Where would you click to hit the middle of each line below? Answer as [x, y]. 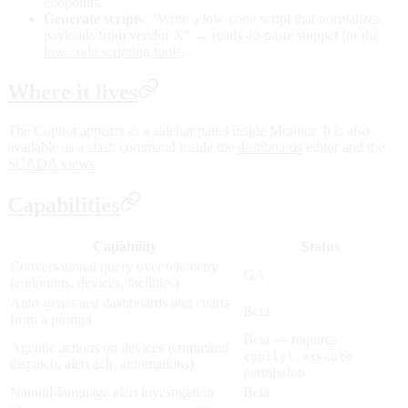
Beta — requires [290, 340]
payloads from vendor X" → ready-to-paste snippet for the [211, 35]
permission [274, 372]
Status [321, 247]
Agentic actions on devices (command [119, 348]
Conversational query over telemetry [114, 267]
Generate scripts [94, 18]
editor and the [343, 148]
